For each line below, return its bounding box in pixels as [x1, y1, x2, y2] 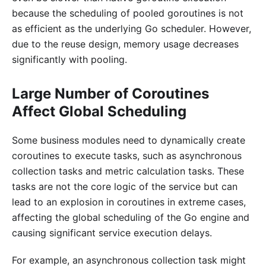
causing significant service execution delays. [12, 227, 212, 239]
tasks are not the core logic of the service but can [12, 180, 237, 193]
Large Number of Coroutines [12, 85, 209, 103]
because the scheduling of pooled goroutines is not [12, 7, 243, 20]
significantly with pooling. [12, 53, 127, 66]
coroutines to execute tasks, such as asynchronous [12, 150, 242, 162]
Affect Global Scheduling [12, 103, 186, 121]
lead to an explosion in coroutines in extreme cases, [12, 196, 246, 208]
